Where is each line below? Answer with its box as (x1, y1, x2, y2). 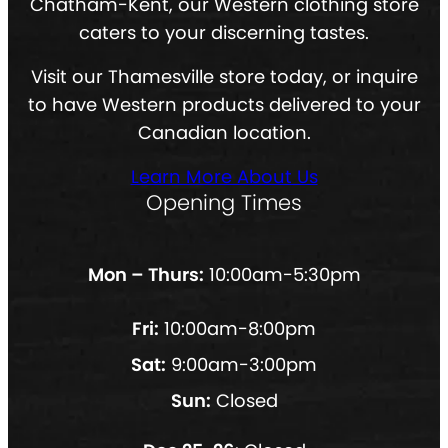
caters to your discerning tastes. (79, 20, 369, 46)
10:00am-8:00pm (159, 316, 316, 342)
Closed (210, 388, 278, 414)
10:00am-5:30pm (203, 262, 361, 288)
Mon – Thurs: (87, 262, 204, 288)
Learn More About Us (130, 164, 318, 190)
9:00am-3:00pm (166, 352, 317, 378)
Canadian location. (137, 120, 311, 146)
